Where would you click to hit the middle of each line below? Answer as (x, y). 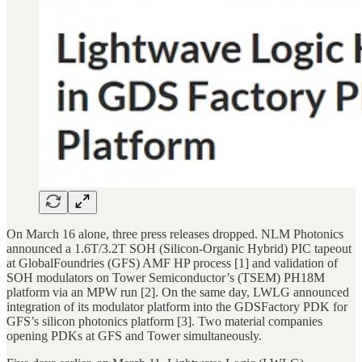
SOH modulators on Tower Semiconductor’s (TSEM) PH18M (166, 277)
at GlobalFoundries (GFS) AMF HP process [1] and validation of (172, 263)
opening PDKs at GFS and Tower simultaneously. (134, 335)
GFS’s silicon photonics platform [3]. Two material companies (164, 321)
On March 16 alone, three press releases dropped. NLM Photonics (175, 234)
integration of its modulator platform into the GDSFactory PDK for (177, 306)
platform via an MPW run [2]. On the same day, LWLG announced (178, 292)
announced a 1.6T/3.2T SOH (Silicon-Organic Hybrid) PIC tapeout (179, 248)
